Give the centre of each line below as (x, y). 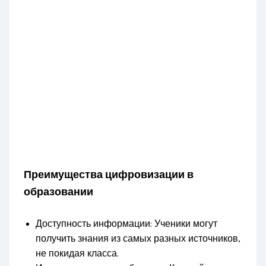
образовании (59, 192)
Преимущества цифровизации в (109, 175)
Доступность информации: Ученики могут (127, 224)
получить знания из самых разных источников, (138, 239)
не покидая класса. (77, 254)
